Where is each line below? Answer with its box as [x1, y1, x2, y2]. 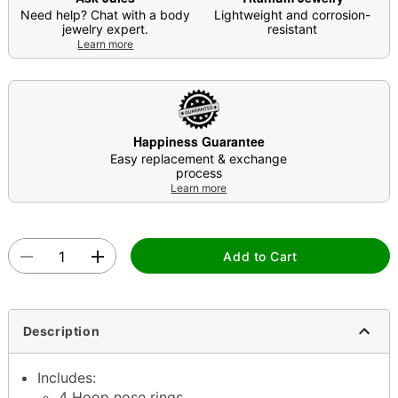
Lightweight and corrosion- [214, 6, 371, 22]
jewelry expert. [62, 20, 149, 36]
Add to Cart [223, 248, 298, 264]
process [175, 164, 222, 180]
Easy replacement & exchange [110, 150, 288, 166]
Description [22, 323, 100, 339]
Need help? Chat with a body [20, 6, 191, 22]
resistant [267, 20, 318, 36]
